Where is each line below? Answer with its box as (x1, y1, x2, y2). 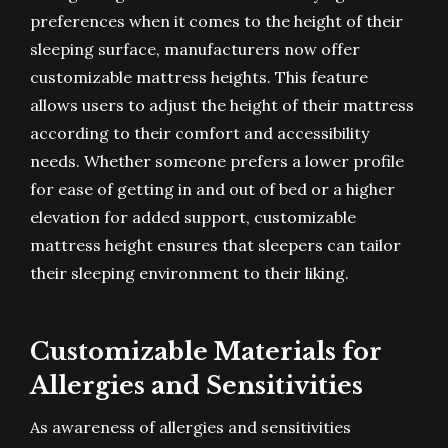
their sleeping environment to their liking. (30, 263, 349, 284)
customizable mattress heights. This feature (30, 67, 368, 88)
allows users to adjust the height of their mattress (30, 95, 414, 116)
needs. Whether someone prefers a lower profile (30, 151, 404, 172)
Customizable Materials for (30, 337, 382, 367)
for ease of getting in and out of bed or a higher (30, 179, 395, 200)
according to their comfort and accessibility (30, 123, 369, 144)
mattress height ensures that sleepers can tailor (30, 235, 401, 256)
